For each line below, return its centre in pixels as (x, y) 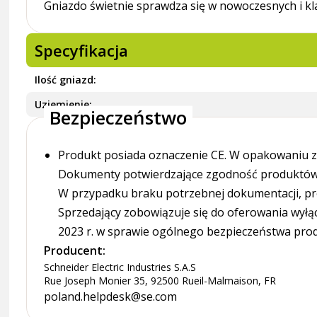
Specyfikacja (82, 50)
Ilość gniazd (64, 80)
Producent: (75, 250)
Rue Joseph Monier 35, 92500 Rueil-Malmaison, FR (160, 281)
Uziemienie (62, 104)
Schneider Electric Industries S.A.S (120, 267)
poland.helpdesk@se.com (111, 296)
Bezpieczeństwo (119, 117)
